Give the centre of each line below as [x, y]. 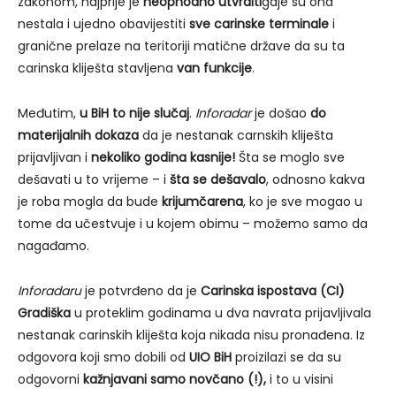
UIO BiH [210, 357]
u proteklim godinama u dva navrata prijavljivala [221, 312]
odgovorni [50, 379]
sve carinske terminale [261, 23]
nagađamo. [53, 245]
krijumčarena [202, 201]
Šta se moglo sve [290, 157]
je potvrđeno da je [141, 290]
